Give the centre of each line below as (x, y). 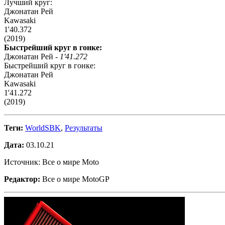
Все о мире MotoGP (75, 179)
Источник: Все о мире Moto (51, 162)
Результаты (84, 128)
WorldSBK (43, 128)
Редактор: (22, 179)
